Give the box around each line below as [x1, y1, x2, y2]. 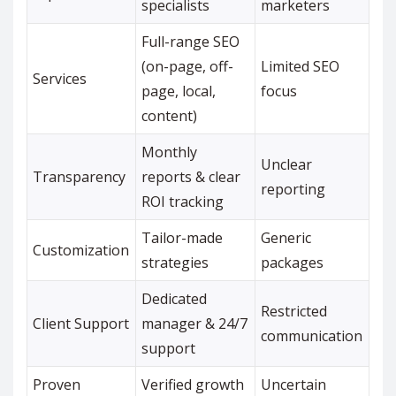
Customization [33, 240, 130, 261]
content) [141, 106, 198, 126]
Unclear [261, 155, 313, 175]
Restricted [261, 301, 328, 322]
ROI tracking [141, 192, 225, 212]
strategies [141, 253, 209, 273]
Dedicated [141, 289, 208, 309]
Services [33, 69, 88, 89]
